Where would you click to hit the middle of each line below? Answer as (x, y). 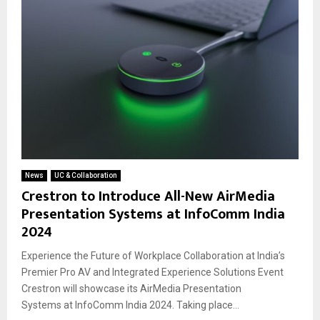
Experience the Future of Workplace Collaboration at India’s (153, 255)
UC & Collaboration (86, 175)
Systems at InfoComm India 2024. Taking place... (130, 305)
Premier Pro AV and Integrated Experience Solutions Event (152, 272)
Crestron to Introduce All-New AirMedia (148, 196)
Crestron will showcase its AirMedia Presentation (131, 288)
